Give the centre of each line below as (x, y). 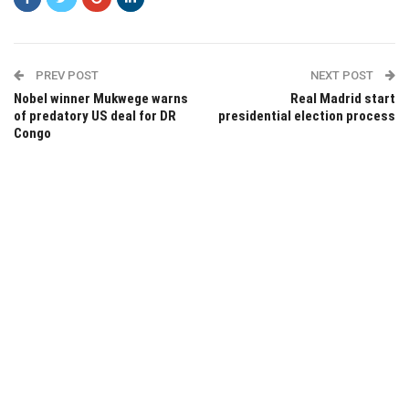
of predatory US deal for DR (95, 115)
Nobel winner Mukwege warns (101, 98)
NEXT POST (343, 75)
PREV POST (66, 75)
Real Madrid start (343, 98)
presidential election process (307, 115)
